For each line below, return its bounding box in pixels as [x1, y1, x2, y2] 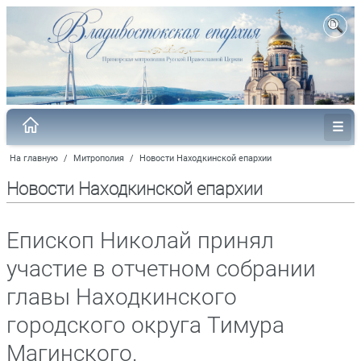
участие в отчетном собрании [6, 255, 316, 282]
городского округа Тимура [6, 311, 284, 338]
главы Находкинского [6, 283, 237, 310]
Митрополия [73, 152, 124, 164]
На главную [10, 152, 58, 164]
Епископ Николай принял [6, 226, 274, 254]
